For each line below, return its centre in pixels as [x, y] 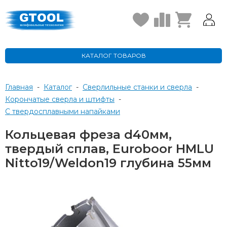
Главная [19, 87]
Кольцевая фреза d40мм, [88, 135]
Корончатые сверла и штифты [62, 99]
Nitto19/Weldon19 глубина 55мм [108, 163]
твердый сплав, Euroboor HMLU [109, 149]
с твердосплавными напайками [65, 111]
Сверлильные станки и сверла [140, 87]
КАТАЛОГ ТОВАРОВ [113, 55]
